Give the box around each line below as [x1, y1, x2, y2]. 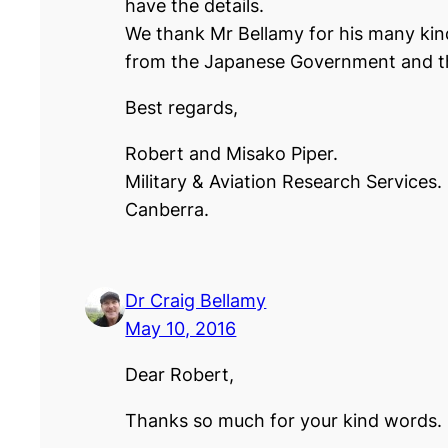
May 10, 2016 [125, 318, 237, 340]
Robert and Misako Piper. [125, 142, 339, 164]
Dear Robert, [125, 364, 235, 386]
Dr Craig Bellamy [125, 290, 267, 312]
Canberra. [125, 198, 210, 220]
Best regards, [125, 96, 239, 118]
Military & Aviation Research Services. [125, 170, 443, 192]
